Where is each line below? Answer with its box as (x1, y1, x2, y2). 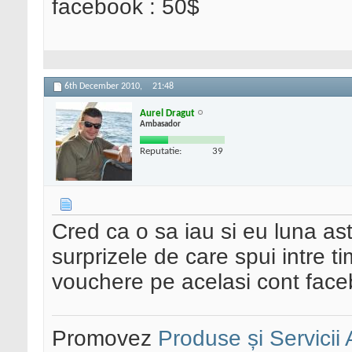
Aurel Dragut (140, 108, 195, 119)
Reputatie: (140, 145, 181, 156)
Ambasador (140, 119, 181, 129)
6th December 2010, (64, 82, 145, 92)
